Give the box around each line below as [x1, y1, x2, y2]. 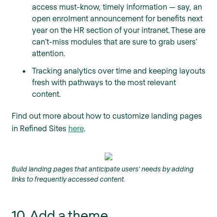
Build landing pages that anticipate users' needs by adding [12, 165, 194, 173]
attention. [32, 48, 65, 58]
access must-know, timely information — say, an [32, 2, 202, 12]
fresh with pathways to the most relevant [32, 77, 176, 87]
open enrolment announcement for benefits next [32, 14, 202, 23]
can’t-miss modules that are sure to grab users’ [32, 37, 197, 46]
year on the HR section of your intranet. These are [32, 25, 205, 35]
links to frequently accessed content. [12, 175, 125, 184]
